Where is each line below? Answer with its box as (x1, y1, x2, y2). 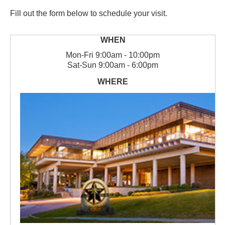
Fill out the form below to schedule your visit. (10, 9, 167, 18)
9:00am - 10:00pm (95, 51, 160, 59)
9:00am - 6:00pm (98, 61, 158, 69)
